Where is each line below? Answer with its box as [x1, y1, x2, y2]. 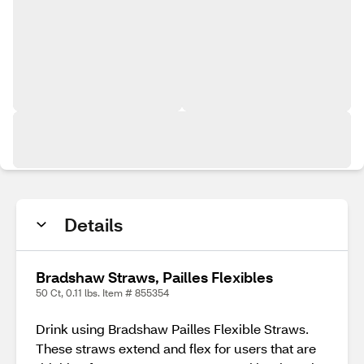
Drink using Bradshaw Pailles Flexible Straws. [36, 320, 309, 337]
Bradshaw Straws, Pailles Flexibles [36, 267, 273, 287]
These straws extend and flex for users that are [36, 340, 316, 357]
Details [64, 213, 123, 236]
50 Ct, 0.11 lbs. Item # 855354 [36, 287, 169, 299]
